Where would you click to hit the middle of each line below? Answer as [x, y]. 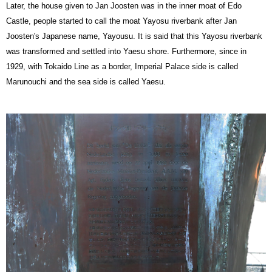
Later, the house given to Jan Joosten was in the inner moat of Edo [124, 6]
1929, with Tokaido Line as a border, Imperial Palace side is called [122, 67]
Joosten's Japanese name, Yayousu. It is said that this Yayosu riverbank [134, 36]
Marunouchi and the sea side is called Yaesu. [86, 82]
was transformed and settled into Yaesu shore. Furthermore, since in [126, 52]
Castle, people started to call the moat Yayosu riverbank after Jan [121, 21]
